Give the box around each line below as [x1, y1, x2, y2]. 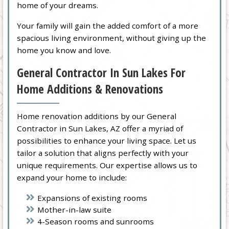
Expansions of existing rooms [37, 193, 148, 203]
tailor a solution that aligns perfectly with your [17, 148, 189, 158]
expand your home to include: [17, 172, 127, 183]
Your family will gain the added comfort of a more [17, 20, 199, 31]
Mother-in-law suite [37, 204, 112, 215]
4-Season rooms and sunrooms [37, 216, 154, 227]
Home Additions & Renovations [17, 80, 164, 97]
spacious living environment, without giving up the [17, 32, 207, 43]
